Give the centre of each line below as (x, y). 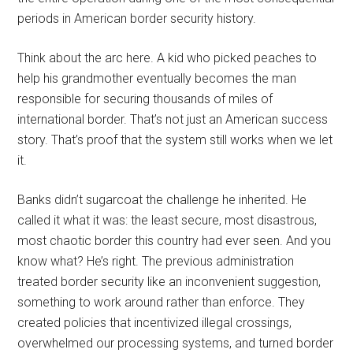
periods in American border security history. (137, 18)
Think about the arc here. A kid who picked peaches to (167, 58)
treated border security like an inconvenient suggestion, (169, 281)
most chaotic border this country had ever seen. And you (175, 240)
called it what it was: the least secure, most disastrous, (167, 220)
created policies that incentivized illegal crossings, (155, 322)
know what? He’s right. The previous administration (156, 261)
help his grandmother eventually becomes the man (157, 78)
